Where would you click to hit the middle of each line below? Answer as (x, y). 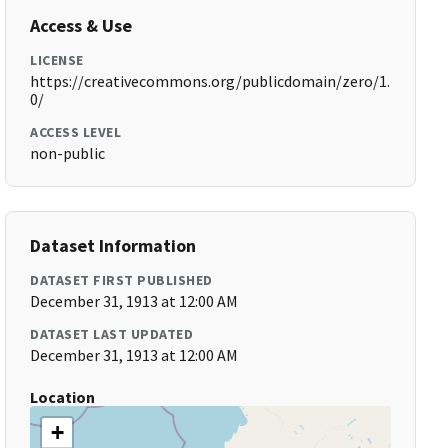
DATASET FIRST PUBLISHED (121, 280)
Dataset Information (113, 245)
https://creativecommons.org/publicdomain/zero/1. (210, 81)
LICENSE (57, 60)
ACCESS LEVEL (76, 132)
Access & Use (81, 25)
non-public (68, 153)
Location (63, 397)
